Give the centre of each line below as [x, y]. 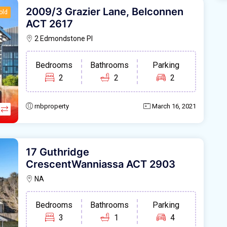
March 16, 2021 [174, 106]
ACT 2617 [49, 24]
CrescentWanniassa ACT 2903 [101, 164]
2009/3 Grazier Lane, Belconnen [105, 11]
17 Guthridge [58, 152]
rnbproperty [52, 106]
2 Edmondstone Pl [63, 38]
